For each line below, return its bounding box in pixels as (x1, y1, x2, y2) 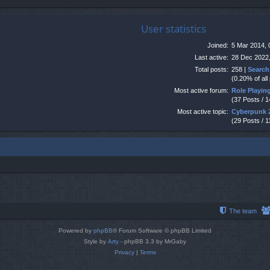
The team (229, 207, 257, 215)
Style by (84, 238, 108, 245)
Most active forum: (174, 86, 229, 94)
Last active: (195, 53, 229, 61)
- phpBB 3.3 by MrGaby (119, 238, 186, 245)
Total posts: (195, 65, 229, 73)
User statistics (140, 22, 206, 36)
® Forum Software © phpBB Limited (113, 227, 212, 234)
